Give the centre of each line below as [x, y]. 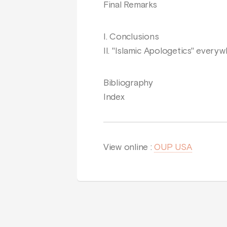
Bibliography [128, 83]
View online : [129, 147]
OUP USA [173, 147]
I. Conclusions [131, 37]
